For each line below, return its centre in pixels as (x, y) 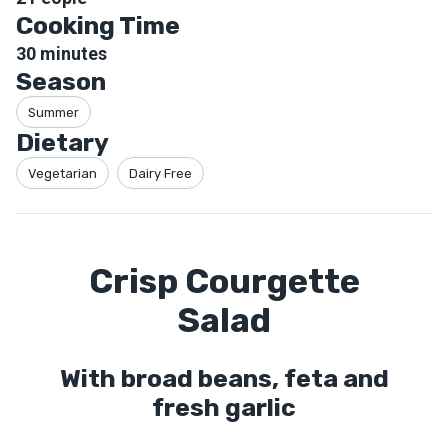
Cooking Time (98, 25)
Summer (53, 112)
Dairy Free (160, 173)
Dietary (62, 142)
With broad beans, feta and (224, 378)
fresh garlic (224, 407)
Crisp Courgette (224, 281)
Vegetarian (62, 173)
